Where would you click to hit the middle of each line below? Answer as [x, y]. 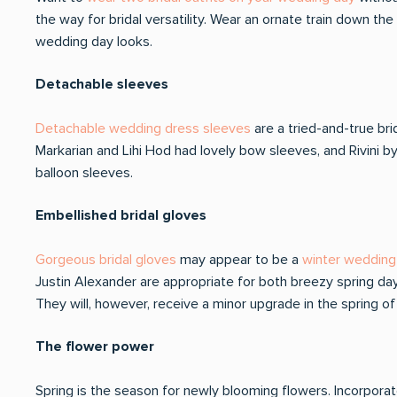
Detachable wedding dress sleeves [143, 128]
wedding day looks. [94, 42]
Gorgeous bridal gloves [106, 260]
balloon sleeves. [84, 173]
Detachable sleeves [102, 84]
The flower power [95, 346]
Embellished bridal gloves [121, 215]
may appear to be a [239, 260]
